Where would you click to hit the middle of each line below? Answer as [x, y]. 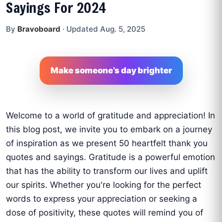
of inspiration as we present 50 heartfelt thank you [107, 143]
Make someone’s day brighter [111, 71]
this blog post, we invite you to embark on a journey [109, 130]
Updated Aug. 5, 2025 [106, 29]
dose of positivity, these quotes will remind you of [105, 213]
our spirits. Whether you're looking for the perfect [104, 185]
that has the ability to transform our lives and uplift [107, 171]
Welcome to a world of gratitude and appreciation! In [111, 116]
